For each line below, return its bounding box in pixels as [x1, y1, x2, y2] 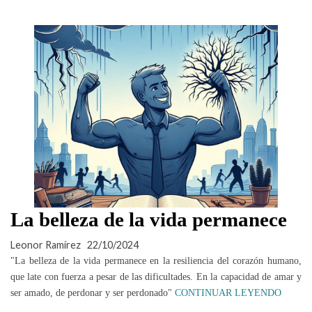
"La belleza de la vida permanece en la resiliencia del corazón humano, [10, 254, 302, 266]
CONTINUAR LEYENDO [175, 287, 281, 298]
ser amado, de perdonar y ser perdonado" [10, 286, 175, 298]
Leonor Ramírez [10, 238, 81, 251]
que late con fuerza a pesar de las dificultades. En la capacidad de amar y [10, 270, 302, 282]
